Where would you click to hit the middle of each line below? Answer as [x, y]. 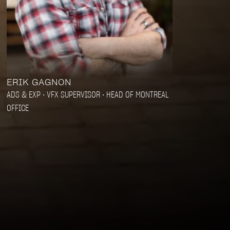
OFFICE [17, 108]
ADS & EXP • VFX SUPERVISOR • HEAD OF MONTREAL [88, 94]
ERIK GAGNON [39, 82]
